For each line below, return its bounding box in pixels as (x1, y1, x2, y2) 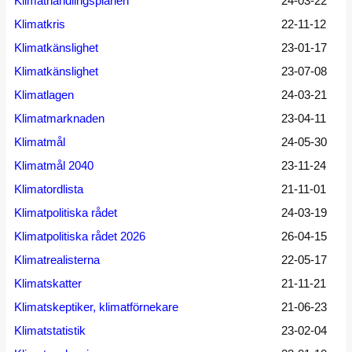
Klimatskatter (14, 277, 82, 290)
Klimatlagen (14, 88, 74, 101)
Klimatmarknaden (14, 112, 104, 125)
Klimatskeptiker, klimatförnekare (14, 300, 178, 313)
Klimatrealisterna (14, 253, 100, 266)
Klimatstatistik (14, 324, 86, 337)
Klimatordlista (14, 182, 83, 196)
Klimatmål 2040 (14, 159, 93, 172)
